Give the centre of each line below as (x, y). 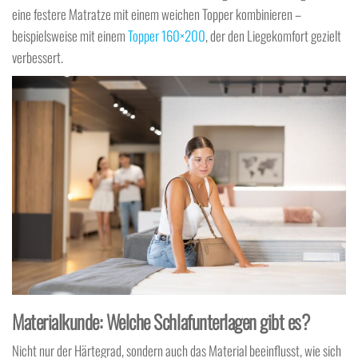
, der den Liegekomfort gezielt (273, 36)
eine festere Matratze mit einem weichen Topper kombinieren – (157, 14)
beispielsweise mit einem (70, 36)
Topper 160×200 (167, 36)
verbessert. (38, 57)
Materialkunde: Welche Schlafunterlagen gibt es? (161, 322)
